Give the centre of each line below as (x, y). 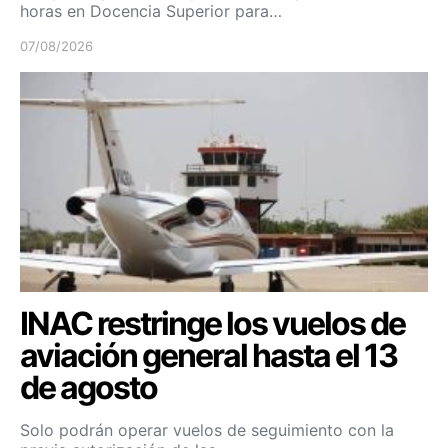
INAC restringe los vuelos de (212, 323)
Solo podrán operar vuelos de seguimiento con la (207, 429)
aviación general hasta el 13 (208, 355)
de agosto (88, 387)
